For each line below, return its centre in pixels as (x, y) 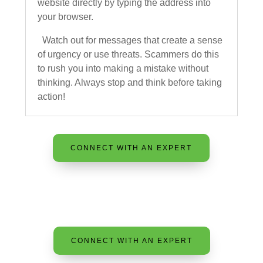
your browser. (65, 17)
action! (51, 97)
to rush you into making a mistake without (123, 68)
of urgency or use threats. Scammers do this (128, 54)
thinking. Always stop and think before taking (129, 82)
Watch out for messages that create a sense (130, 40)
